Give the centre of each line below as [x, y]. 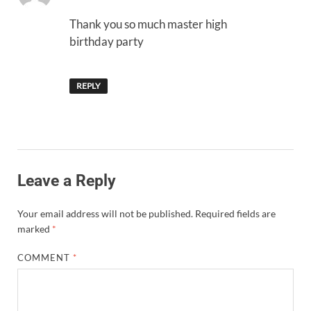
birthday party [107, 42]
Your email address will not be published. [105, 213]
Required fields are [235, 213]
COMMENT [45, 257]
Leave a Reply [67, 181]
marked [35, 228]
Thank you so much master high [148, 24]
